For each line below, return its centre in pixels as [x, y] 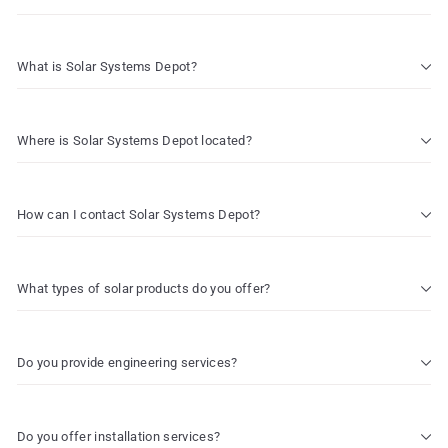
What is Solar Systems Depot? [107, 66]
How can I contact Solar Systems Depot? [139, 214]
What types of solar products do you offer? [144, 288]
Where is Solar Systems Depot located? [135, 140]
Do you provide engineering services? [127, 362]
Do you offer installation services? [119, 436]
